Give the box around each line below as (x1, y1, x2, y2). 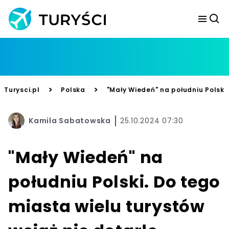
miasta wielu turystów (8, 195, 205, 218)
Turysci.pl (4, 85, 40, 94)
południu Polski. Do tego (8, 170, 220, 193)
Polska (61, 85, 85, 94)
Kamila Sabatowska (29, 115, 111, 126)
